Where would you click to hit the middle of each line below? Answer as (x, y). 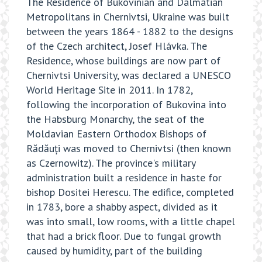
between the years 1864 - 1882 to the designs (130, 32)
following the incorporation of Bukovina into (126, 105)
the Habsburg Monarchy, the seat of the (115, 119)
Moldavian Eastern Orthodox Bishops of (116, 134)
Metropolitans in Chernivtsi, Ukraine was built (128, 17)
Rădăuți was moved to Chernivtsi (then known (129, 149)
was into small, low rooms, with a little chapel (131, 222)
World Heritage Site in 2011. (90, 90)
